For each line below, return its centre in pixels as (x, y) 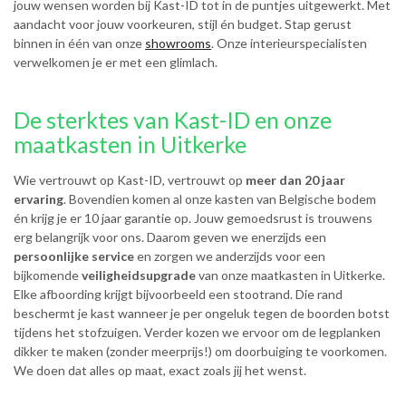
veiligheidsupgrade (139, 275)
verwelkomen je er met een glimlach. (116, 62)
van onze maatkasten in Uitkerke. (290, 275)
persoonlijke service (74, 256)
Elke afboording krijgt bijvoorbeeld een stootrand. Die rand (178, 294)
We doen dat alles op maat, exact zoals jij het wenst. (160, 370)
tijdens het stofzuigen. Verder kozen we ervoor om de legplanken (197, 332)
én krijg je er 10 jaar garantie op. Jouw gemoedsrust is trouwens (193, 218)
